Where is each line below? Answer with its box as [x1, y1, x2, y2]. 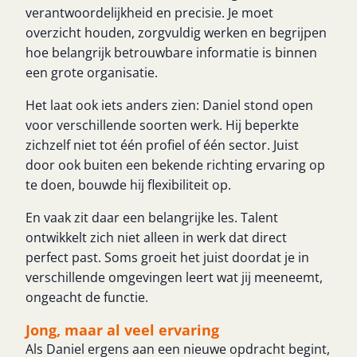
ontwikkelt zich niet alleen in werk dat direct [25, 229, 287, 246]
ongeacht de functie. [25, 288, 148, 306]
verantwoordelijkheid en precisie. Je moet [25, 4, 273, 22]
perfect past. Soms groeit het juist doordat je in [25, 249, 309, 266]
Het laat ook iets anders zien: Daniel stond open [25, 96, 313, 114]
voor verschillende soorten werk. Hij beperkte [25, 116, 299, 134]
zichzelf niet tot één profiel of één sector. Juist [25, 136, 299, 154]
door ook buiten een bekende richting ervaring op [25, 156, 325, 174]
